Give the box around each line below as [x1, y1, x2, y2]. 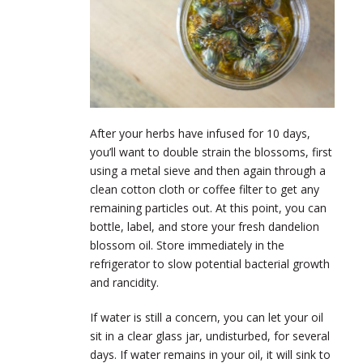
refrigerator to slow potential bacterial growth [90, 255, 330, 271]
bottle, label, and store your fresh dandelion [90, 218, 319, 234]
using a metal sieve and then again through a [90, 162, 326, 178]
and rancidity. [90, 274, 159, 290]
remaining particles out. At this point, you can [90, 199, 327, 216]
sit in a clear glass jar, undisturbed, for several [90, 327, 330, 344]
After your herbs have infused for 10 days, [90, 125, 310, 141]
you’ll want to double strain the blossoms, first [90, 143, 332, 160]
